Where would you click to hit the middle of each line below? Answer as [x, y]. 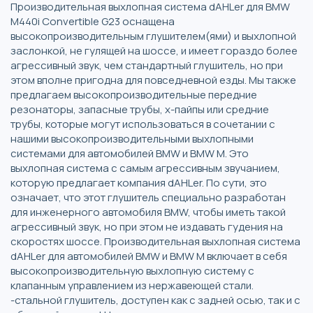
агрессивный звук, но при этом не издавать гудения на [147, 226]
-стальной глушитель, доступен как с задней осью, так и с [155, 300]
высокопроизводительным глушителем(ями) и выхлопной [153, 36]
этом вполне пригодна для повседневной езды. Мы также [153, 80]
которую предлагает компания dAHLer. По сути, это [139, 182]
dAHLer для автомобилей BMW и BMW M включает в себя [149, 256]
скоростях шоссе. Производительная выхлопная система [155, 241]
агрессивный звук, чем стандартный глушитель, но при [147, 65]
